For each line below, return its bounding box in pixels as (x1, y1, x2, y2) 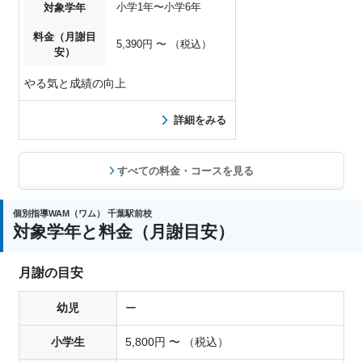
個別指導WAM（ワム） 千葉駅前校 (13, 208, 152, 219)
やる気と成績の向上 (23, 77, 126, 90)
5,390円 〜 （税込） (116, 38, 212, 51)
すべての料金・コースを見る (117, 165, 255, 178)
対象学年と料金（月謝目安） (13, 222, 234, 242)
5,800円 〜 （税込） (124, 335, 229, 349)
